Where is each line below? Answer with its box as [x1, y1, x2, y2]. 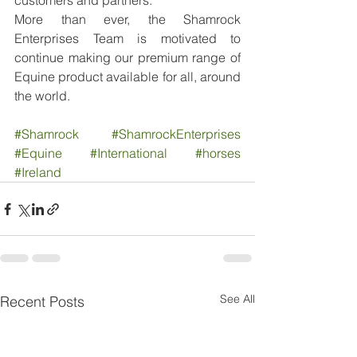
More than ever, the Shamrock [14, 11, 241, 28]
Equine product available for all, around [14, 69, 241, 85]
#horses [195, 145, 241, 162]
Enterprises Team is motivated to [14, 30, 241, 47]
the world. [14, 88, 70, 104]
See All [220, 292, 255, 307]
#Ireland [14, 164, 61, 181]
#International [90, 145, 167, 162]
